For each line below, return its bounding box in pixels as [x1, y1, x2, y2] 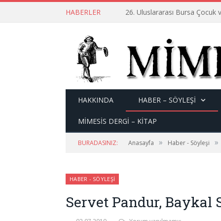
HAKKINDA [78, 95, 113, 105]
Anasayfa [128, 139, 154, 147]
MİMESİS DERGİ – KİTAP [78, 116, 157, 126]
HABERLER [66, 7, 101, 17]
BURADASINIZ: [78, 139, 118, 147]
